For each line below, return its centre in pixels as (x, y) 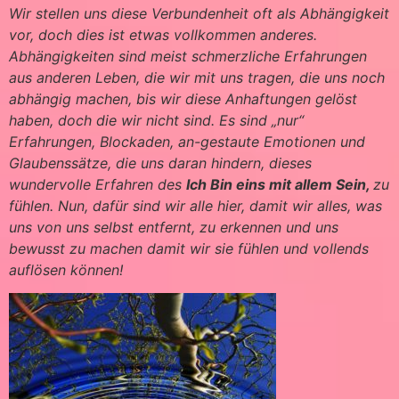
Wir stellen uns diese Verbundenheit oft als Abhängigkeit (199, 13)
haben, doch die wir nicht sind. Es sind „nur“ (156, 120)
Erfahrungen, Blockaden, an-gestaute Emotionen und (187, 141)
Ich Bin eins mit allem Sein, (280, 184)
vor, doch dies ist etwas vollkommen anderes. (163, 34)
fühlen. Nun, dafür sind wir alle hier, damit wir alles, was (195, 205)
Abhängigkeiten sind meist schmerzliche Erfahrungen (188, 56)
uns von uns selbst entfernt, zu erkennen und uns (174, 227)
